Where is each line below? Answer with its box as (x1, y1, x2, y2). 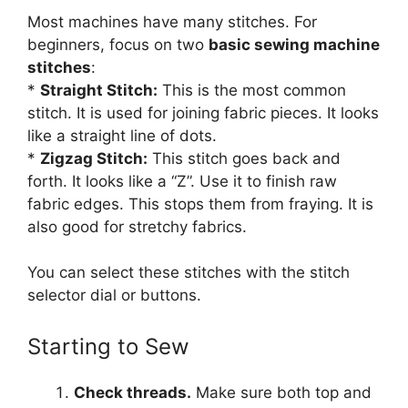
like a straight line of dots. (27, 126, 217, 145)
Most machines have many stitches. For (27, 12, 317, 31)
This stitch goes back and (148, 148, 341, 168)
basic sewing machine (209, 35, 380, 54)
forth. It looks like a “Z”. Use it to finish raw (27, 171, 337, 190)
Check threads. (74, 382, 191, 402)
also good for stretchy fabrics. (27, 217, 247, 236)
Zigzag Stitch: (40, 148, 148, 168)
